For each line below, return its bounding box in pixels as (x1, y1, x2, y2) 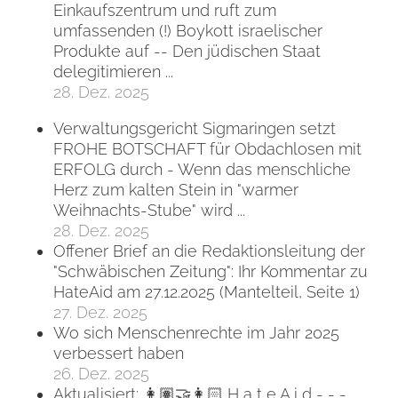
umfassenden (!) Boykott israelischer (53, 20, 322, 40)
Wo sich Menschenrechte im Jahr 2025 (53, 323, 339, 343)
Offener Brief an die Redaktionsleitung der (53, 242, 365, 261)
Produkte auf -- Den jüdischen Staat (53, 41, 321, 60)
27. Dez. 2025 (53, 303, 147, 322)
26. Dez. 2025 (53, 364, 149, 384)
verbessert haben (53, 344, 184, 363)
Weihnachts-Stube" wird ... (53, 201, 245, 220)
